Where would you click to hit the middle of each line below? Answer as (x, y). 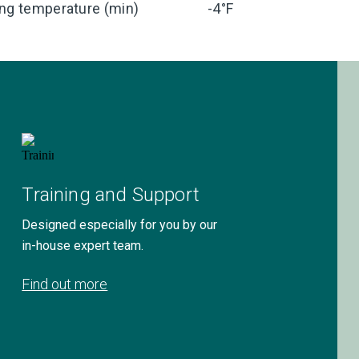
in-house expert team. (83, 246)
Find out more (65, 284)
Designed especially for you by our (120, 225)
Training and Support (111, 195)
